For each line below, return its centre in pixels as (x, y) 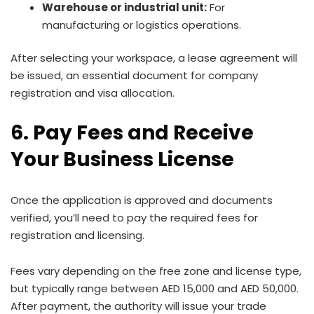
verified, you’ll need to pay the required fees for (134, 218)
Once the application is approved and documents (142, 200)
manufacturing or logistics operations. (142, 25)
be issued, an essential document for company (134, 75)
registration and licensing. (77, 235)
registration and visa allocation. (93, 93)
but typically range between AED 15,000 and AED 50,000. (155, 288)
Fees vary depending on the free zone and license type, (156, 271)
